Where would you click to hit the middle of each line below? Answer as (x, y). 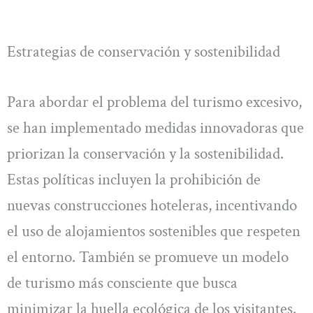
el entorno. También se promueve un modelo (148, 257)
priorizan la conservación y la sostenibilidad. (145, 153)
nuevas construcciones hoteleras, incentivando (152, 205)
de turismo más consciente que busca (122, 283)
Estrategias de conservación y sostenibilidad (144, 52)
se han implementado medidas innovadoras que (155, 128)
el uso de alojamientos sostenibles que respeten (154, 231)
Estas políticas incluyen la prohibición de (134, 179)
